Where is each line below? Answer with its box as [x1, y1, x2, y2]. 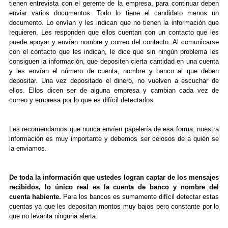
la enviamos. [9, 145, 47, 153]
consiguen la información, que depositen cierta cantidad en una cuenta [9, 58, 219, 66]
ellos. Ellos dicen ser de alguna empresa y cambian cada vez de [9, 87, 219, 95]
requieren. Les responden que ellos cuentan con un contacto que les [9, 28, 219, 37]
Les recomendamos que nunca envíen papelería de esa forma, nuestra [9, 125, 219, 133]
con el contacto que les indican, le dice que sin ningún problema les [9, 48, 219, 56]
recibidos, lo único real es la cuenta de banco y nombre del [9, 183, 219, 191]
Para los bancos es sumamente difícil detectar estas [61, 193, 219, 201]
